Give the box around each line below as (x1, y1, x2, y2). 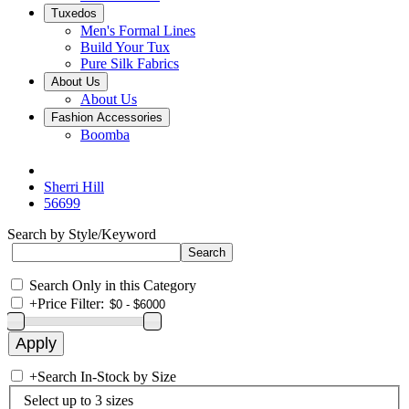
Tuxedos (51, 6, 97, 20)
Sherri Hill (44, 179, 104, 194)
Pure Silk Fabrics (80, 56, 179, 71)
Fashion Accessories (51, 110, 163, 124)
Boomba (80, 127, 130, 142)
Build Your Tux (80, 39, 170, 55)
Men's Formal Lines (80, 23, 195, 38)
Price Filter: (37, 296, 104, 311)
